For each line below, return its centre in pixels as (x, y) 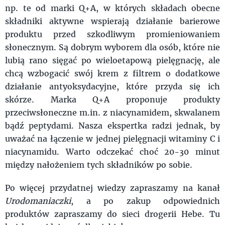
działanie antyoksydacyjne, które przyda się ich (113, 86)
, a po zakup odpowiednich (145, 200)
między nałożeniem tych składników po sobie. (99, 164)
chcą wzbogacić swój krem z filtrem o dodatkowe (113, 73)
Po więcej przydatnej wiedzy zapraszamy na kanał (113, 187)
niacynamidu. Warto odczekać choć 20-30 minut (113, 151)
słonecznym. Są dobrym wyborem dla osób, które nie (113, 47)
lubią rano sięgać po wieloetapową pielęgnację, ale (113, 60)
